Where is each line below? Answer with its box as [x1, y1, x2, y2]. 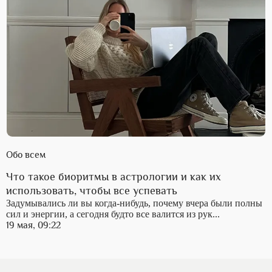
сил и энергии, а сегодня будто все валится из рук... [6, 209, 220, 220]
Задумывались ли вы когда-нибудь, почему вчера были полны [6, 198, 262, 209]
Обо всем [6, 149, 46, 161]
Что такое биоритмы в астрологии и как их [6, 171, 221, 183]
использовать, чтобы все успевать [6, 185, 177, 197]
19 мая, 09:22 [6, 220, 61, 231]
